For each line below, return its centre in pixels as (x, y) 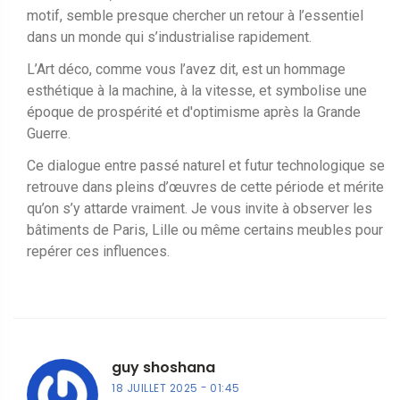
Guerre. (49, 133)
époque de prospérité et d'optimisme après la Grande (194, 112)
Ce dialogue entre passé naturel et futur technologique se (206, 165)
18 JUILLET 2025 (155, 387)
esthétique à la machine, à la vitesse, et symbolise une (197, 90)
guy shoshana (163, 367)
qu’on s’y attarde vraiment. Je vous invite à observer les (200, 208)
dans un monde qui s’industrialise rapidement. (169, 37)
